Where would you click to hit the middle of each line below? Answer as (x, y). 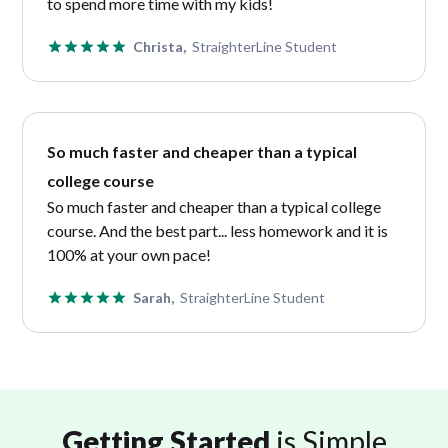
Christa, (160, 46)
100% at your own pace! (129, 254)
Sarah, (154, 297)
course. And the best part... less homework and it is (218, 230)
